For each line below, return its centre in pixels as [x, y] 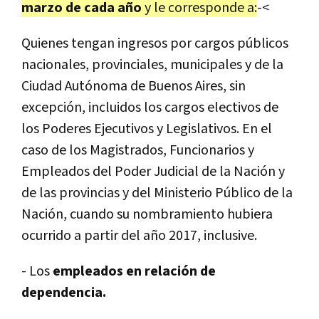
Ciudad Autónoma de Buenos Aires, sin [134, 86]
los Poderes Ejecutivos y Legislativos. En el [147, 129]
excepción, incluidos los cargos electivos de [150, 107]
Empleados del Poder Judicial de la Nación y [153, 171]
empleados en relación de [134, 271]
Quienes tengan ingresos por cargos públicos [155, 43]
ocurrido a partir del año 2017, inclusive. [139, 235]
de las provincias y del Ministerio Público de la [157, 193]
